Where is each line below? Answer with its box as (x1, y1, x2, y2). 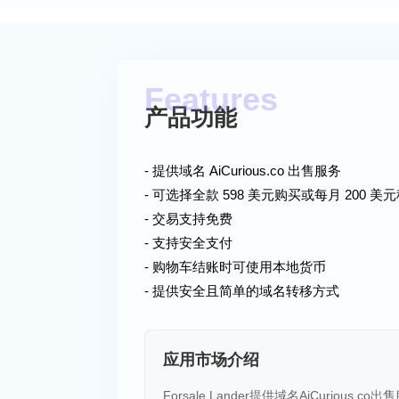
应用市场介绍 (163, 351, 259, 369)
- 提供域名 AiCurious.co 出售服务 (144, 163, 341, 178)
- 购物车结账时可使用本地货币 (144, 259, 326, 274)
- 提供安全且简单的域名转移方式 (144, 283, 339, 298)
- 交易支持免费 (144, 211, 232, 226)
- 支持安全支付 (144, 235, 232, 250)
